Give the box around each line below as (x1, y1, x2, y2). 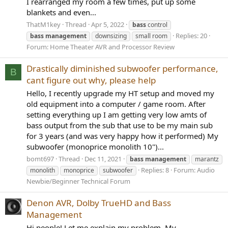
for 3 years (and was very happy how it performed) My (26, 130, 218, 141)
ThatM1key (26, 19, 61, 29)
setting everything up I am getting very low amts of (26, 109, 207, 120)
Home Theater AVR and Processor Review (50, 42, 175, 51)
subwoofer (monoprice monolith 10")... (26, 141, 164, 152)
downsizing (95, 31, 127, 40)
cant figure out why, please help (26, 74, 156, 87)
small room (135, 31, 167, 40)
